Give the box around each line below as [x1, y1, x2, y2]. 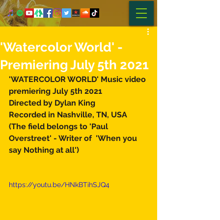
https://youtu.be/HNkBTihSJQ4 [9, 181, 110, 189]
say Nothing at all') [9, 145, 83, 155]
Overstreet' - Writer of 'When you [9, 134, 139, 143]
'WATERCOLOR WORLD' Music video [9, 75, 148, 84]
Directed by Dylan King [9, 98, 99, 108]
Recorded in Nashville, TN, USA [9, 110, 129, 119]
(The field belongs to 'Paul [9, 122, 110, 131]
